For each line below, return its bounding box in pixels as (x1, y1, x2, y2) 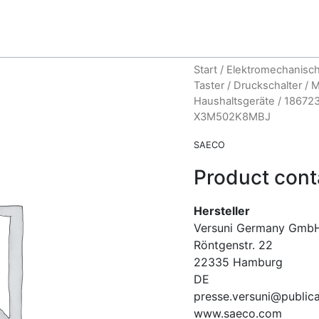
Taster (194, 79, 224, 92)
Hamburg (233, 254, 283, 269)
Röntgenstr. (194, 237, 255, 252)
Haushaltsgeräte (194, 95, 275, 108)
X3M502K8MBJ (194, 110, 271, 123)
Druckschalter (234, 79, 302, 92)
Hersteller (194, 203, 250, 218)
